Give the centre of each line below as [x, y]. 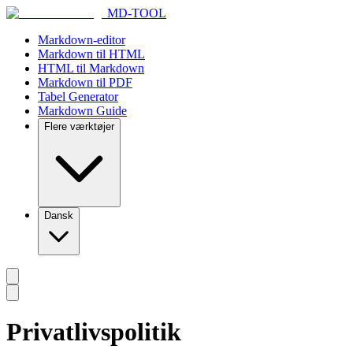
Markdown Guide [82, 111]
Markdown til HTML [91, 54]
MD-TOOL [137, 13]
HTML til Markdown [91, 68]
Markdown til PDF [85, 82]
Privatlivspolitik [94, 332]
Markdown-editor [82, 40]
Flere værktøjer [79, 126]
